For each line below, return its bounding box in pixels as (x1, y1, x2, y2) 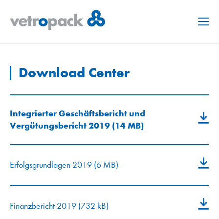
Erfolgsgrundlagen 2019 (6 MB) (10, 160, 118, 171)
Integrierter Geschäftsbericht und (10, 108, 145, 119)
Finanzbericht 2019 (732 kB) (10, 200, 109, 211)
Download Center (19, 65, 130, 81)
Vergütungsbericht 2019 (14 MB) (10, 120, 144, 131)
